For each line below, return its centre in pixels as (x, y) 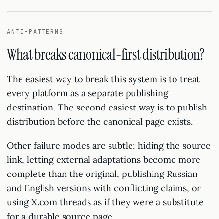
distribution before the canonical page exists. (100, 121)
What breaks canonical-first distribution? (106, 55)
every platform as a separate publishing (88, 93)
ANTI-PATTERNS (35, 32)
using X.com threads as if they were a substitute (105, 202)
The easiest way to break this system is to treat (103, 79)
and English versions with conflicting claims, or (104, 188)
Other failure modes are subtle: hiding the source (109, 145)
